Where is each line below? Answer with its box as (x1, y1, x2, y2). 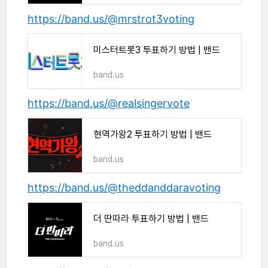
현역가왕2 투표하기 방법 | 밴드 (93, 129, 212, 141)
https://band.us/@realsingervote (28, 97, 190, 110)
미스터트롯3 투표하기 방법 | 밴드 (93, 44, 220, 56)
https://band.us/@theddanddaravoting (28, 181, 221, 194)
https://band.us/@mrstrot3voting (28, 13, 194, 26)
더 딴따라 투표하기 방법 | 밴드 (93, 213, 209, 225)
